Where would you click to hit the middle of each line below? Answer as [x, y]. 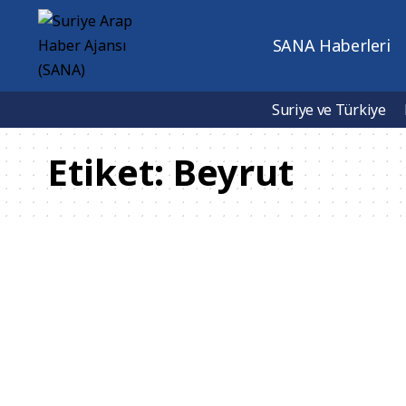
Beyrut [233, 172]
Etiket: [110, 172]
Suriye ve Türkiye [329, 110]
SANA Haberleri [331, 45]
